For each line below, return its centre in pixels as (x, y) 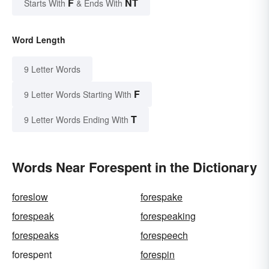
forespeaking (168, 216)
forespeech (164, 235)
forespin (158, 255)
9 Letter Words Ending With (76, 120)
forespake (162, 197)
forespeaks (35, 235)
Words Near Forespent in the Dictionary (134, 167)
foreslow (30, 197)
